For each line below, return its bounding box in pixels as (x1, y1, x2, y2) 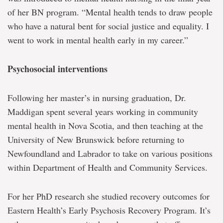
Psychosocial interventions (7, 62, 108, 75)
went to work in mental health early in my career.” (7, 34, 188, 46)
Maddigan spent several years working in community (7, 106, 198, 117)
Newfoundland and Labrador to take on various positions (7, 147, 213, 159)
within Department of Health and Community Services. (7, 161, 208, 173)
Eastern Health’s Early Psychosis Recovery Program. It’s (7, 204, 211, 216)
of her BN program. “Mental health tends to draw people (7, 6, 213, 18)
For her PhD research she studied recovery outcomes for (7, 190, 210, 202)
